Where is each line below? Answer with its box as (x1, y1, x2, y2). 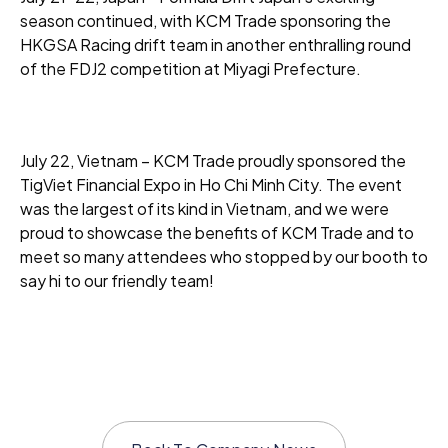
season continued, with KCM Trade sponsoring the (20, 10, 391, 31)
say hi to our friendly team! (20, 270, 214, 291)
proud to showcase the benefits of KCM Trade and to (20, 222, 414, 243)
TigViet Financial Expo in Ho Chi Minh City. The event (20, 174, 402, 195)
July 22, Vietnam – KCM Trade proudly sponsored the (20, 150, 406, 171)
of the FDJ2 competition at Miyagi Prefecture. (20, 58, 361, 79)
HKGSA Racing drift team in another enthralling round (20, 34, 411, 55)
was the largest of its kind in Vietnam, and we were (20, 198, 389, 219)
